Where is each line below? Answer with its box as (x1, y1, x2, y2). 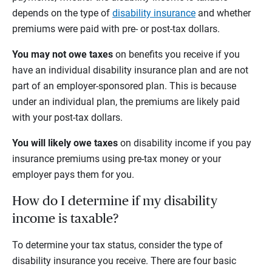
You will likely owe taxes (12, 137, 118, 149)
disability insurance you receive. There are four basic (12, 255, 236, 267)
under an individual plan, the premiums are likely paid (12, 96, 240, 108)
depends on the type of (12, 7, 112, 19)
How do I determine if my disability (12, 194, 217, 208)
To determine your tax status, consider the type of (12, 239, 223, 251)
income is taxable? (12, 212, 118, 226)
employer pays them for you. (12, 169, 134, 181)
